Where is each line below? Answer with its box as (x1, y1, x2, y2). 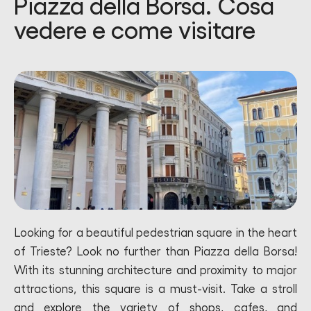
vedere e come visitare (14, 19, 255, 43)
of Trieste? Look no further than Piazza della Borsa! (14, 246, 297, 258)
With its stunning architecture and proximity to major (14, 264, 297, 276)
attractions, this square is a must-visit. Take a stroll (14, 283, 297, 295)
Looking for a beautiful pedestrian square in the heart (14, 227, 297, 239)
